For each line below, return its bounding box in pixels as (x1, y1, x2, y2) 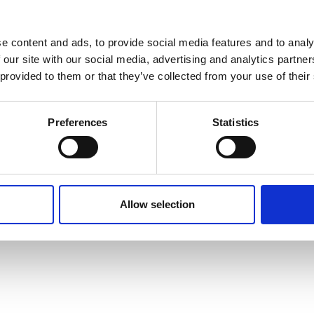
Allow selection (119, 198, 195, 211)
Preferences (48, 116, 108, 129)
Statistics (212, 116, 259, 129)
